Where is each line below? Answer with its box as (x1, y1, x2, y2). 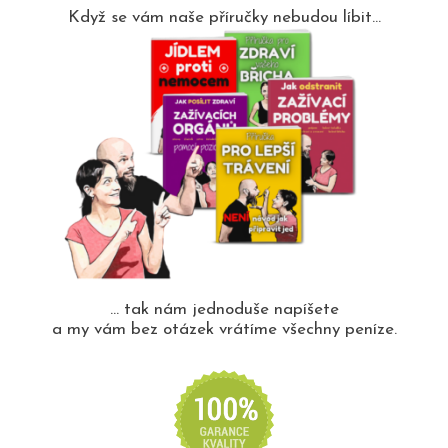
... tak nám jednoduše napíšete (109, 300, 339, 318)
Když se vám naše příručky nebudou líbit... (67, 8, 381, 26)
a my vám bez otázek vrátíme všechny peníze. (51, 320, 397, 338)
